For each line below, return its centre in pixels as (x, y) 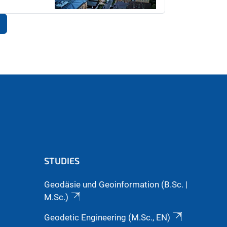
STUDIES (62, 160)
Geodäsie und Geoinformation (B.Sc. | (116, 185)
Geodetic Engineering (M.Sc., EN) (107, 218)
